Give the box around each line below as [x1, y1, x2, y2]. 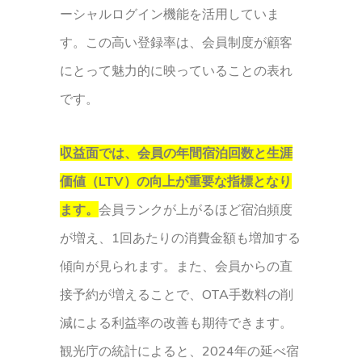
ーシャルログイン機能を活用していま [60, 6, 280, 22]
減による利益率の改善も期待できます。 [60, 314, 293, 330]
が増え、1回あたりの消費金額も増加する [60, 229, 301, 246]
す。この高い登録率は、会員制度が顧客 [60, 34, 293, 50]
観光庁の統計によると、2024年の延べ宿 [60, 343, 299, 359]
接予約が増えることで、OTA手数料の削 [60, 286, 293, 302]
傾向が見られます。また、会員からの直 [60, 258, 293, 274]
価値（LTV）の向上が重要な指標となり [60, 173, 292, 189]
